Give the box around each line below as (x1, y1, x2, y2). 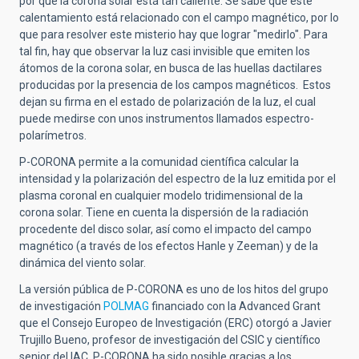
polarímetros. (19, 129, 87, 143)
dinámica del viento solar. (19, 256, 148, 270)
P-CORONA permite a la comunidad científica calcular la (19, 155, 299, 169)
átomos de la (19, 62, 87, 75)
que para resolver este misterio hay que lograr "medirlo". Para (19, 28, 328, 42)
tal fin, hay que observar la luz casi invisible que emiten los (19, 45, 310, 58)
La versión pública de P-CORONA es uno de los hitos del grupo (19, 283, 329, 296)
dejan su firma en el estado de (19, 95, 173, 109)
